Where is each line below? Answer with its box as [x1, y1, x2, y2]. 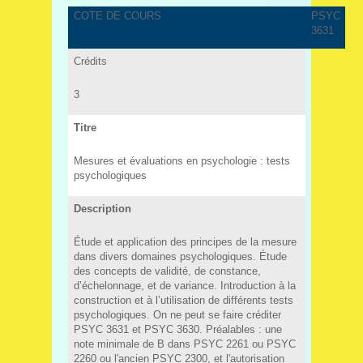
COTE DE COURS [73, 10, 161, 22]
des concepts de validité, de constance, [73, 264, 261, 277]
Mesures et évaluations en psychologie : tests [73, 154, 290, 167]
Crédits [73, 54, 107, 67]
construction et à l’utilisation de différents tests [73, 293, 293, 306]
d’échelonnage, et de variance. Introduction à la [73, 279, 296, 292]
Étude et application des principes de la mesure [73, 235, 297, 248]
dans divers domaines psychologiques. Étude [73, 250, 287, 263]
